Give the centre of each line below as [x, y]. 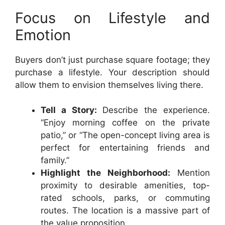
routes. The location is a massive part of [125, 210]
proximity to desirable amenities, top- [125, 185]
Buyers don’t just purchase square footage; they [113, 60]
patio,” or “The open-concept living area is [125, 135]
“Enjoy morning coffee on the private [125, 123]
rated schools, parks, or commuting [125, 198]
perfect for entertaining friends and [125, 148]
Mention [190, 173]
